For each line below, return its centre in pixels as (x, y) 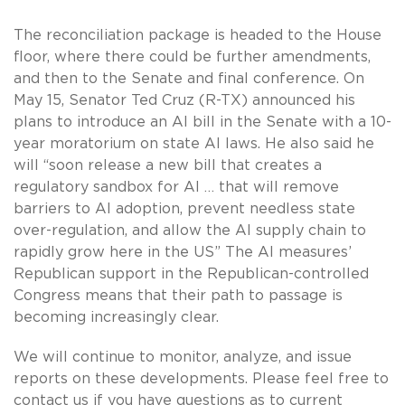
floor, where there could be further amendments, (192, 57)
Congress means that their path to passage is (178, 295)
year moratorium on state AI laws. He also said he (194, 143)
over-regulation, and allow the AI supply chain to (190, 230)
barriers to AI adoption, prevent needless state (184, 208)
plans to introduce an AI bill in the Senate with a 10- (202, 122)
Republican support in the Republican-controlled (191, 273)
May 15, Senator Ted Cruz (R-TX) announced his (184, 100)
